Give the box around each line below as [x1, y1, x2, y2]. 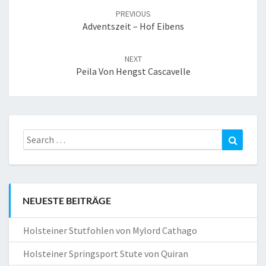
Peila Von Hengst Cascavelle [75, 65, 191, 78]
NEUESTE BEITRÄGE [23, 195, 111, 207]
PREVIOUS [115, 8, 151, 20]
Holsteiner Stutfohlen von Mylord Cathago [23, 224, 197, 237]
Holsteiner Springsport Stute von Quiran [23, 248, 188, 260]
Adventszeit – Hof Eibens [82, 20, 184, 33]
